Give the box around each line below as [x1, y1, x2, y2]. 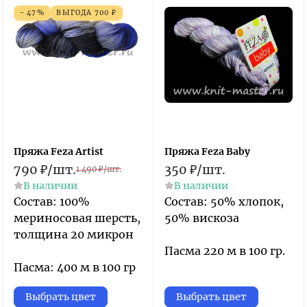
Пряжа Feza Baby [164, 145, 250, 158]
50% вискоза [164, 211, 239, 225]
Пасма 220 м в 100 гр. [164, 244, 285, 258]
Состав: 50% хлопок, [164, 195, 284, 208]
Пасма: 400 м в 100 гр [14, 260, 136, 274]
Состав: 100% [14, 195, 90, 208]
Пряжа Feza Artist [14, 145, 103, 158]
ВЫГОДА [56, 8, 95, 17]
